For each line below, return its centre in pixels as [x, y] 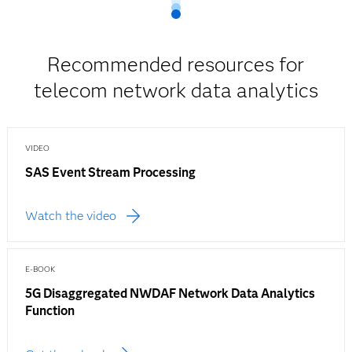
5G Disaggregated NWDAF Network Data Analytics [170, 294]
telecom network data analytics [176, 91]
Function [49, 311]
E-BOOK [40, 269]
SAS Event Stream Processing [110, 173]
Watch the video [70, 216]
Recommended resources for [176, 65]
